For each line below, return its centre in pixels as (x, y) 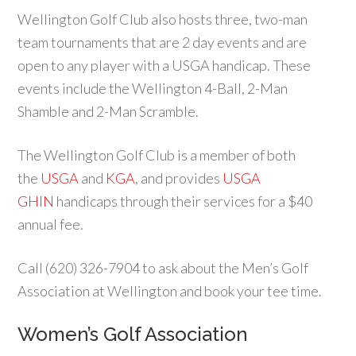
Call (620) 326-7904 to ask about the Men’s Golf (163, 268)
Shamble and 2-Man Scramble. (108, 111)
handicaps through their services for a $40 (184, 201)
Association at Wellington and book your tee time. (170, 291)
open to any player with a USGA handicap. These (164, 65)
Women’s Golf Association (133, 334)
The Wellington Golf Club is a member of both (157, 155)
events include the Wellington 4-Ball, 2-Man (153, 88)
